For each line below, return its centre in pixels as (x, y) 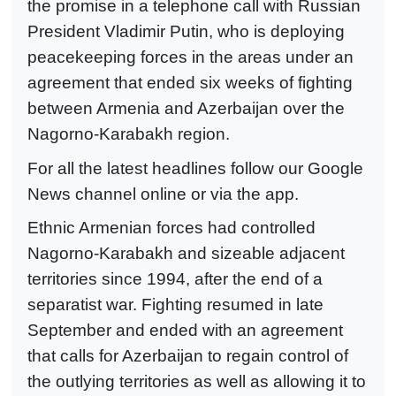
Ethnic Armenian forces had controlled (171, 228)
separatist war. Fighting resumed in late (175, 305)
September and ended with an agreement (185, 331)
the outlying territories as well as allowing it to (197, 382)
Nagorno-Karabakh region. (129, 134)
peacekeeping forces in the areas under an (190, 57)
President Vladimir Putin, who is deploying (186, 32)
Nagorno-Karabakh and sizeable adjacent (186, 254)
